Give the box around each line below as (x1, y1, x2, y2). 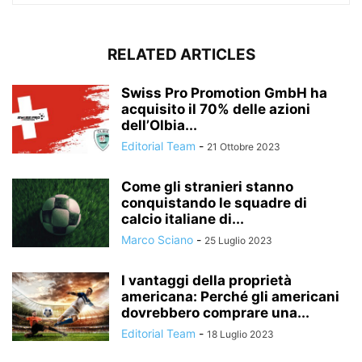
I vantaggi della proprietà (121, 271, 292, 288)
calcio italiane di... (121, 210, 244, 227)
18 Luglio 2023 (207, 327, 274, 340)
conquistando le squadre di (121, 194, 307, 211)
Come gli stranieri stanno (121, 178, 293, 195)
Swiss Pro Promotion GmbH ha (121, 84, 327, 101)
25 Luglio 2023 (204, 234, 272, 246)
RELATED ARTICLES (107, 44, 255, 64)
